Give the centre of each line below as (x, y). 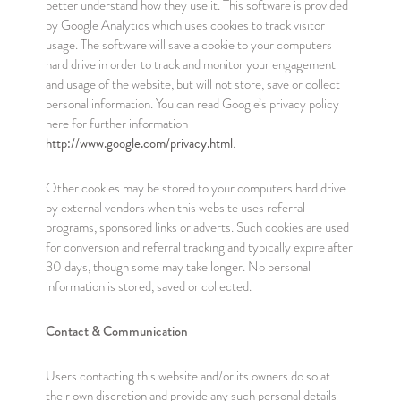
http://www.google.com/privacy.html (139, 143)
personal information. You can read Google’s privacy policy (192, 104)
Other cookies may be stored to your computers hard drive (195, 188)
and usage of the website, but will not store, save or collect (192, 84)
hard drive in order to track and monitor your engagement (190, 64)
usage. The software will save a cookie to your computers (188, 45)
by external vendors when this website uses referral (175, 208)
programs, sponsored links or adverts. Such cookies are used (197, 227)
